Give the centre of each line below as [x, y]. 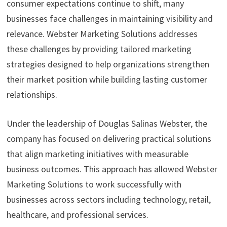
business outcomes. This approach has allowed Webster [112, 169]
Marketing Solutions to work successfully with [94, 184]
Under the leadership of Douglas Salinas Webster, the [107, 124]
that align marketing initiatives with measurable [97, 154]
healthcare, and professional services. [77, 215]
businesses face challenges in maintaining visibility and [109, 19]
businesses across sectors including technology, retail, [108, 200]
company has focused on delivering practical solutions [109, 139]
